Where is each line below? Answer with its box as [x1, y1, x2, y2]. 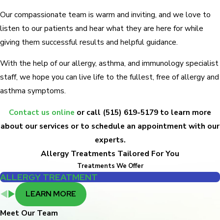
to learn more [158, 107, 211, 117]
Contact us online [9, 107, 75, 117]
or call [75, 107, 103, 117]
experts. [94, 134, 126, 145]
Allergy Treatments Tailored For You [41, 148, 179, 159]
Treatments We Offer [77, 161, 143, 170]
